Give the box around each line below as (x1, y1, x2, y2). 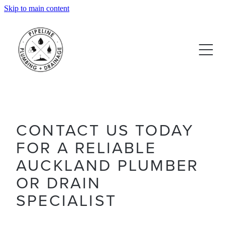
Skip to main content (4, 4, 69, 13)
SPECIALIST (16, 188, 128, 211)
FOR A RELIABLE (16, 135, 156, 158)
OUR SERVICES (17, 20, 76, 29)
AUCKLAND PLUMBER (16, 153, 199, 176)
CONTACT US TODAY (16, 118, 194, 141)
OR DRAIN (16, 170, 101, 193)
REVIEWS (17, 48, 53, 57)
